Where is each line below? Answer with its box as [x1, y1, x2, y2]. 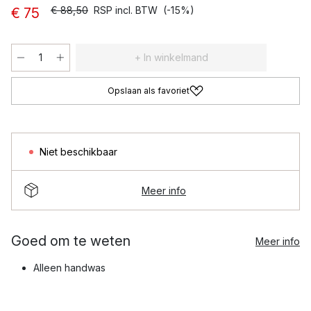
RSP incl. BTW [94, 4, 158, 16]
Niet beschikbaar [40, 146, 117, 158]
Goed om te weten [11, 233, 131, 249]
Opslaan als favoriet [108, 85, 190, 96]
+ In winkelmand [134, 51, 208, 63]
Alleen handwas [33, 262, 106, 274]
